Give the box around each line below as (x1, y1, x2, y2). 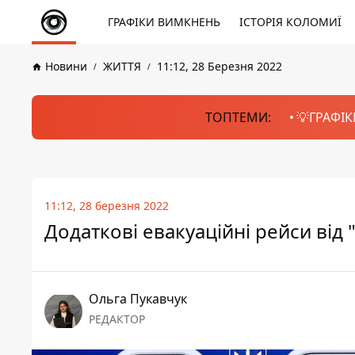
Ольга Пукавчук (89, 290, 187, 307)
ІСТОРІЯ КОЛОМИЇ (239, 14, 342, 29)
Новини (45, 59, 87, 74)
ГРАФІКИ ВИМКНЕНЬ (108, 14, 220, 29)
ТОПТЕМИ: (204, 109, 271, 126)
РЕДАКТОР (89, 311, 145, 326)
